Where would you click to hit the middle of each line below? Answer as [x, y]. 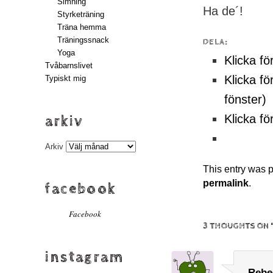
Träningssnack [83, 40]
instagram [85, 257]
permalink [226, 183]
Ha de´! [223, 11]
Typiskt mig [66, 78]
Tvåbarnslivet [69, 65]
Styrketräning [80, 14]
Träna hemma [81, 27]
